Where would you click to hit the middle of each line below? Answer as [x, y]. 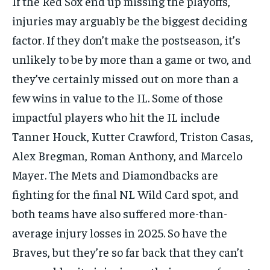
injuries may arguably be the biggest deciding [130, 20]
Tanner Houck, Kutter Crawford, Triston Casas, [133, 136]
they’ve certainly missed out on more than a [125, 78]
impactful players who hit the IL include [116, 116]
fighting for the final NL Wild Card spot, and [125, 193]
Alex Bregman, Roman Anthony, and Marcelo [127, 155]
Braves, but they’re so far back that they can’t [128, 251]
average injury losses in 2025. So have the [120, 232]
